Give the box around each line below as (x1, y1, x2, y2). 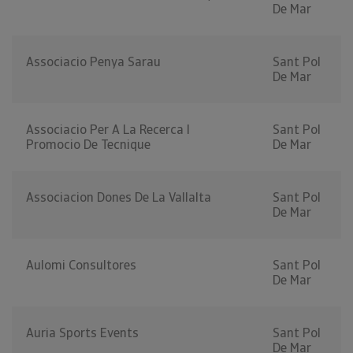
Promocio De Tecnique (26, 136, 150, 154)
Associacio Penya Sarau (26, 54, 161, 71)
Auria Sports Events (26, 325, 139, 342)
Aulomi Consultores (26, 257, 136, 274)
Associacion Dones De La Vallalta (26, 189, 211, 206)
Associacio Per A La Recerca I (26, 121, 190, 139)
